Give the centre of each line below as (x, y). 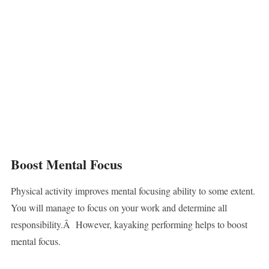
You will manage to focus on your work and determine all (119, 208)
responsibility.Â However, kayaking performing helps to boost (129, 225)
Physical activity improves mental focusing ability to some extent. (133, 191)
